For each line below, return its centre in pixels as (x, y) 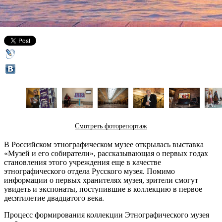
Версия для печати (118, 21)
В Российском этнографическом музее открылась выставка (104, 144)
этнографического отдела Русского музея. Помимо (89, 171)
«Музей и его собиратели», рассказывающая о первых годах (106, 153)
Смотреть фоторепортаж (111, 126)
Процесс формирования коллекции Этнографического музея (107, 215)
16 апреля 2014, (31, 21)
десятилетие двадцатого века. (54, 198)
